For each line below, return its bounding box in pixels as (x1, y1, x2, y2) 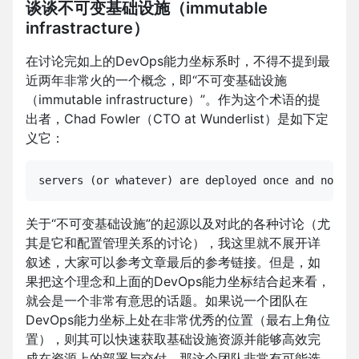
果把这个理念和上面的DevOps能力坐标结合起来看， (26, 273, 330, 290)
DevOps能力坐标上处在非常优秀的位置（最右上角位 (26, 312, 330, 329)
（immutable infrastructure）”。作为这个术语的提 (26, 91, 321, 108)
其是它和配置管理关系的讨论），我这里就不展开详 (26, 235, 321, 252)
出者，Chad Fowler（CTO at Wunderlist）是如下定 (26, 111, 329, 127)
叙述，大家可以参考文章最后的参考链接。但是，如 (26, 254, 321, 271)
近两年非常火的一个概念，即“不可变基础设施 (26, 72, 287, 89)
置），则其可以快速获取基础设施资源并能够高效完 (26, 331, 321, 348)
